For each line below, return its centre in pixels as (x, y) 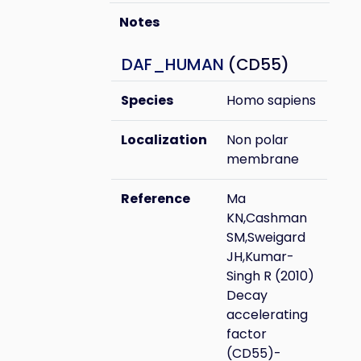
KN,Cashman (267, 218)
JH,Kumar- (260, 257)
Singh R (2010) (270, 276)
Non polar (257, 140)
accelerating (267, 315)
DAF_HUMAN (173, 64)
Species (147, 100)
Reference (156, 199)
